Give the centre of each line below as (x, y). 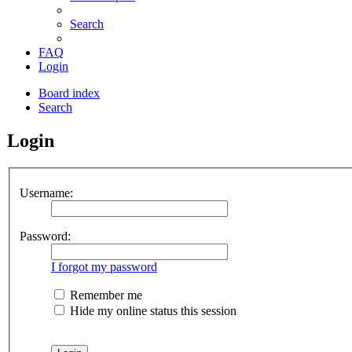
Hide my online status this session (152, 310)
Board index (69, 93)
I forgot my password (104, 266)
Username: (46, 192)
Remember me (104, 295)
